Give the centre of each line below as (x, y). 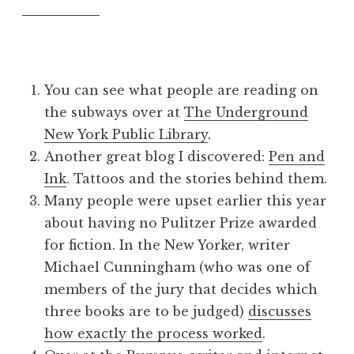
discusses (280, 311)
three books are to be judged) (146, 311)
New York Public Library (126, 134)
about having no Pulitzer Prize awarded (181, 223)
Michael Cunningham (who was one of (177, 267)
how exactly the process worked (153, 333)
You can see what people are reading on (181, 90)
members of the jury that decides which (181, 289)
